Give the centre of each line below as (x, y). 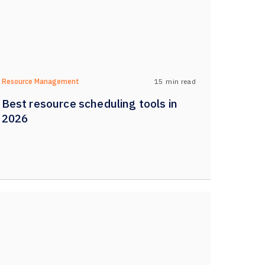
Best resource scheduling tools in (89, 104)
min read (181, 81)
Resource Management (40, 81)
